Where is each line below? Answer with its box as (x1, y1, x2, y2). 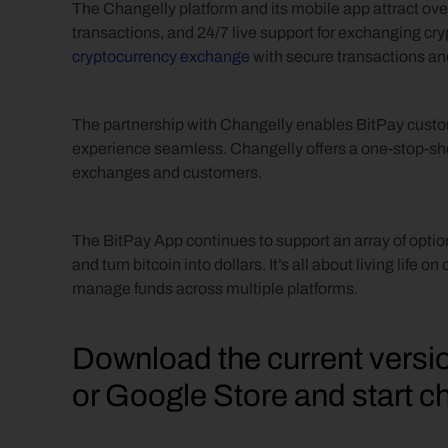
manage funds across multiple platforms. (72, 280, 358, 297)
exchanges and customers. (72, 164, 262, 181)
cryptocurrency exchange (72, 48, 250, 65)
